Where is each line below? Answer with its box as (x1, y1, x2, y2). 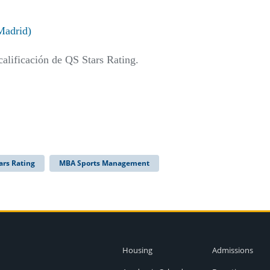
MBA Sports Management (59, 157, 149, 168)
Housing (122, 244, 152, 256)
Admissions (212, 244, 253, 256)
